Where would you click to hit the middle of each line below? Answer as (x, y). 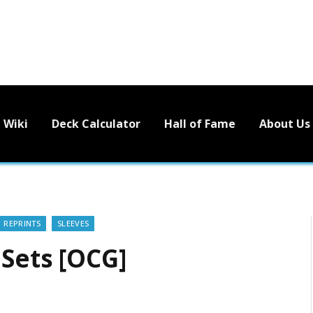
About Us (285, 123)
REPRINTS (22, 223)
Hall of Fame (200, 123)
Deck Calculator (96, 123)
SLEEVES (73, 223)
